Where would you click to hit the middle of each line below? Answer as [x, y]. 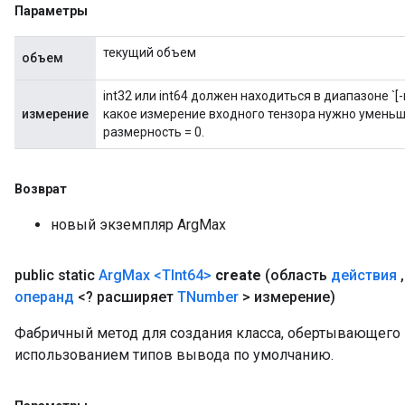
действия [364, 275]
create [238, 275]
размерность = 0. [154, 132]
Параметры [51, 11]
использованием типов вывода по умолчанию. [174, 355]
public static [57, 275]
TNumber [208, 297]
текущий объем [150, 52]
